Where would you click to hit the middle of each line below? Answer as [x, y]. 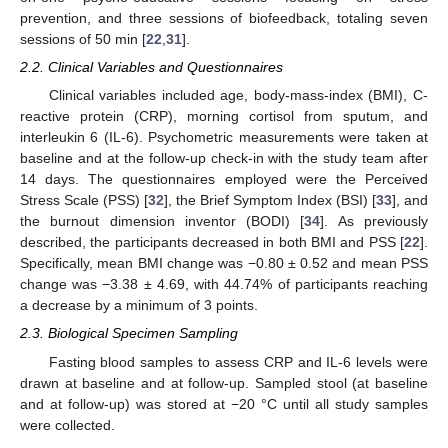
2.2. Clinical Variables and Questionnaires [151, 67]
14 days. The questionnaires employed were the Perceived [224, 179]
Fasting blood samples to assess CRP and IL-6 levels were [238, 361]
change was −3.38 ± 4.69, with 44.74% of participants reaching [224, 284]
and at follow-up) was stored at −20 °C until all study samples [224, 403]
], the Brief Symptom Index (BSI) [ [270, 200]
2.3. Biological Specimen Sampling [129, 333]
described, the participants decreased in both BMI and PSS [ [212, 242]
